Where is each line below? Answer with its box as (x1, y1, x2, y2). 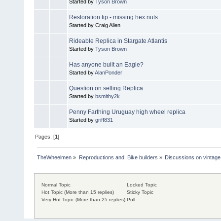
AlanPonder (95, 69, 122, 75)
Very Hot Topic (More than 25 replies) (40, 197, 126, 203)
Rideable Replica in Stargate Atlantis (69, 37, 167, 44)
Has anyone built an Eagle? (69, 61, 144, 68)
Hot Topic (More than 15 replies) (40, 189, 114, 195)
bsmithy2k (95, 93, 120, 99)
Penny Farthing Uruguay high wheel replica (69, 108, 185, 115)
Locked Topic (125, 182, 157, 188)
